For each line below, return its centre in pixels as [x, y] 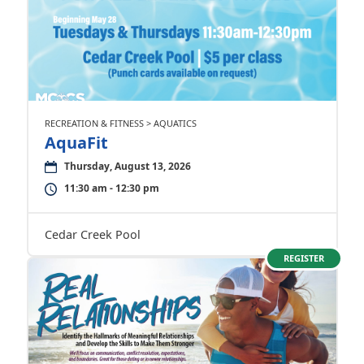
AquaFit [76, 143]
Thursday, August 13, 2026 [127, 166]
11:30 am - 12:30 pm [111, 188]
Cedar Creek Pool [92, 234]
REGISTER [303, 258]
